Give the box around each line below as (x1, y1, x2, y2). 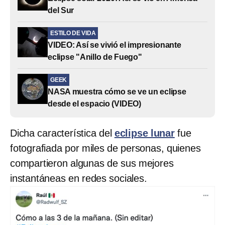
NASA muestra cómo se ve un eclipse (48, 87, 186, 96)
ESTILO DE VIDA (50, 29, 96, 37)
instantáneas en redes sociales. (10, 172, 147, 184)
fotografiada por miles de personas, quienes (10, 142, 201, 154)
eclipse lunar (114, 127, 175, 139)
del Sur (48, 6, 74, 15)
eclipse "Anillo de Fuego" (48, 52, 142, 61)
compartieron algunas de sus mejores (10, 157, 174, 169)
